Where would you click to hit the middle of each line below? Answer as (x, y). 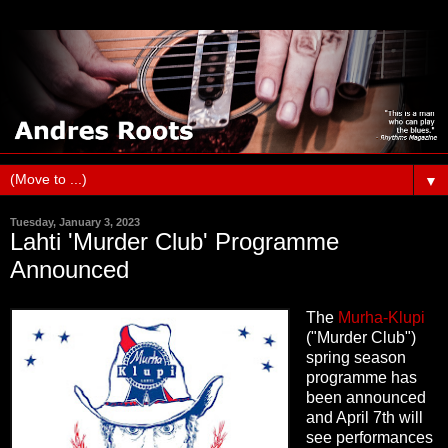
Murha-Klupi (381, 317)
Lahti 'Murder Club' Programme (174, 242)
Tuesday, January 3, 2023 (75, 222)
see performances (369, 437)
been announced (365, 397)
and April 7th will (364, 417)
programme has (361, 377)
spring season (355, 357)
